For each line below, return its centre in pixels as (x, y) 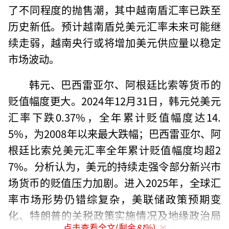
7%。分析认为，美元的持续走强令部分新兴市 (114, 166)
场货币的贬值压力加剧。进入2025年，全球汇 (114, 182)
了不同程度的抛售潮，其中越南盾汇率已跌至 (114, 9)
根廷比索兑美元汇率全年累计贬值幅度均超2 (114, 150)
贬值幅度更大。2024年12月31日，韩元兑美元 (114, 100)
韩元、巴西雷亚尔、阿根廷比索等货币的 (125, 84)
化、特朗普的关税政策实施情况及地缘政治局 (114, 215)
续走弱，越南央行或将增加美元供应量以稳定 (114, 42)
